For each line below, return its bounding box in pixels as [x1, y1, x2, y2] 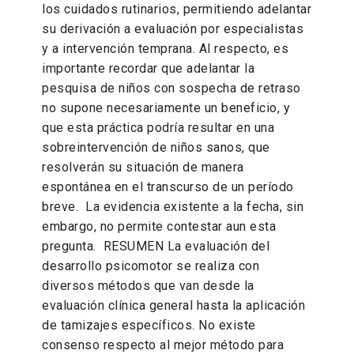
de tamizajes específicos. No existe [42, 318, 256, 333]
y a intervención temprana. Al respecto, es [42, 41, 289, 57]
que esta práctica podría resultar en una [42, 120, 275, 136]
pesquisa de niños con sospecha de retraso [42, 81, 301, 96]
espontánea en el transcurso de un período [42, 179, 294, 195]
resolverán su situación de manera [42, 160, 244, 175]
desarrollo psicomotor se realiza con [42, 258, 260, 274]
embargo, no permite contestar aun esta [42, 219, 277, 235]
